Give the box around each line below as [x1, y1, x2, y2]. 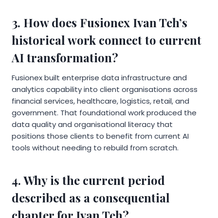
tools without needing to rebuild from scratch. [12, 142, 179, 153]
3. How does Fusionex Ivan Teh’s [12, 14, 187, 30]
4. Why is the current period [12, 172, 165, 188]
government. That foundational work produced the [12, 107, 197, 118]
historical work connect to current [12, 32, 201, 48]
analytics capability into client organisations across [12, 84, 198, 94]
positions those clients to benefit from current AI [12, 130, 189, 141]
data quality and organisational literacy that [12, 119, 173, 129]
